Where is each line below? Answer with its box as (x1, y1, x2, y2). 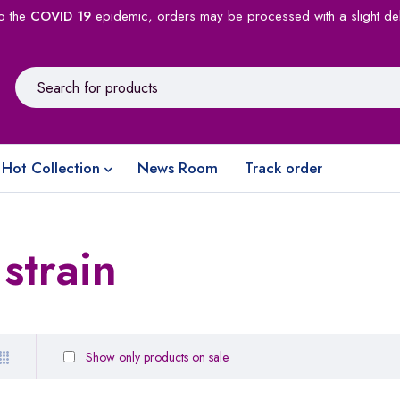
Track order (245, 157, 322, 179)
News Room (137, 157, 218, 179)
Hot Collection (2, 157, 100, 179)
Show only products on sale (82, 347, 229, 366)
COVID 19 (29, 6, 91, 26)
